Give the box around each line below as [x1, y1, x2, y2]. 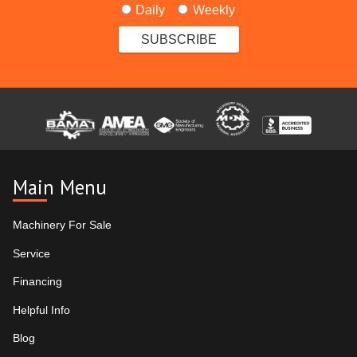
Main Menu [13, 175, 107, 201]
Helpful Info [13, 303, 70, 316]
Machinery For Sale [13, 218, 112, 232]
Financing [13, 275, 62, 288]
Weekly [192, 3, 235, 18]
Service [13, 246, 50, 260]
